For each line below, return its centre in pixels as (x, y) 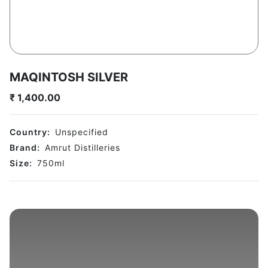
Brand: (25, 148)
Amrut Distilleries (83, 148)
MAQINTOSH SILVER (69, 77)
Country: (30, 132)
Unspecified (82, 132)
